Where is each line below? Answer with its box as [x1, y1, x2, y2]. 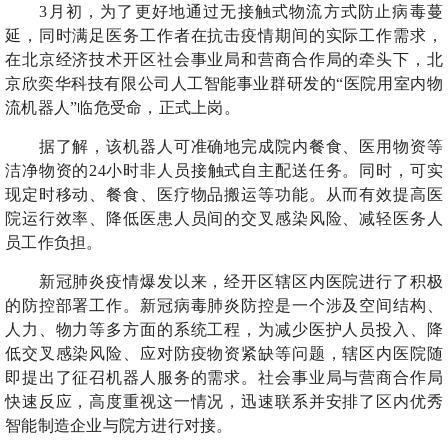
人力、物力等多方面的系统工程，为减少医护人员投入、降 [5, 321, 443, 338]
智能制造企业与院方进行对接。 [5, 417, 233, 434]
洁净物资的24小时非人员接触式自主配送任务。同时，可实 [5, 162, 443, 179]
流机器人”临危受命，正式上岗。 [5, 99, 240, 116]
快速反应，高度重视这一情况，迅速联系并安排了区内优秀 [5, 393, 443, 410]
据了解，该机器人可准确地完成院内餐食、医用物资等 [38, 138, 443, 155]
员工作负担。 [5, 234, 103, 251]
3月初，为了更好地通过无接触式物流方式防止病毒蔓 [39, 3, 443, 20]
